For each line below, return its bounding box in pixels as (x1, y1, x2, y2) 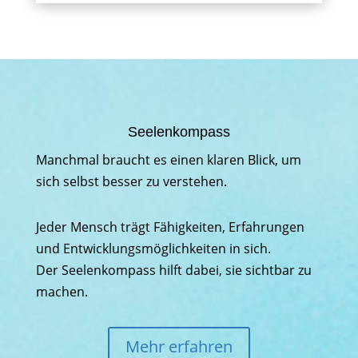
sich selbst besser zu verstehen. (35, 173, 227, 190)
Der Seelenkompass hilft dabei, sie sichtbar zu (35, 261, 312, 279)
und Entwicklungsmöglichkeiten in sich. (35, 240, 271, 257)
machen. (35, 283, 88, 300)
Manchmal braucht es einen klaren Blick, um (35, 151, 301, 169)
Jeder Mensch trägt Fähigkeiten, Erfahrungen (35, 218, 304, 236)
